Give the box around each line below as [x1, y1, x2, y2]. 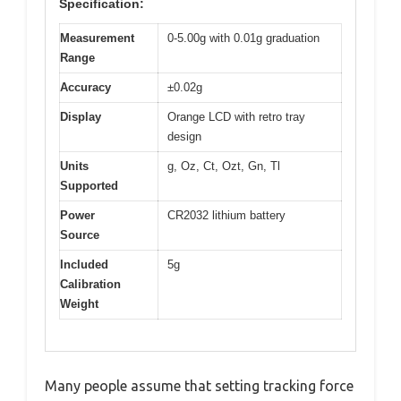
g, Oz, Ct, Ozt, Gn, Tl [167, 159, 280, 174]
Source [60, 228, 99, 243]
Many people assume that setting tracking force [45, 377, 354, 394]
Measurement [60, 31, 134, 46]
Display [60, 110, 101, 124]
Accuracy [60, 81, 111, 95]
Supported [60, 179, 118, 193]
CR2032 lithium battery [167, 209, 286, 223]
